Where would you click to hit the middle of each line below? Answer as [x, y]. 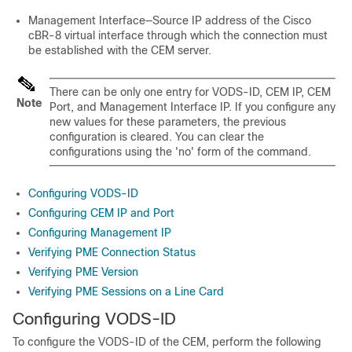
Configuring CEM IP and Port [101, 213]
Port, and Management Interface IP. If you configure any [192, 107]
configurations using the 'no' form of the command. [180, 152]
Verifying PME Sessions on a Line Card [126, 291]
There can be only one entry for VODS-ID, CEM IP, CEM [190, 92]
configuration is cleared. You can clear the [157, 137]
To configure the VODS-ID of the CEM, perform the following [167, 342]
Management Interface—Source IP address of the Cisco [170, 20]
